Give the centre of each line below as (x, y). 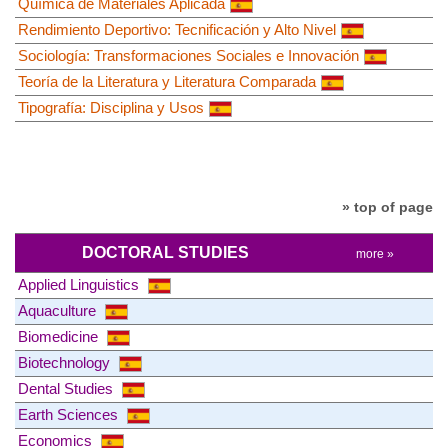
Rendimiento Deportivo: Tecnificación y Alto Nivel (177, 29)
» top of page (387, 206)
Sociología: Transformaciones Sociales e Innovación (188, 55)
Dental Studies (67, 389)
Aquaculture (59, 311)
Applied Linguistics (80, 285)
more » (374, 254)
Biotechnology (66, 363)
